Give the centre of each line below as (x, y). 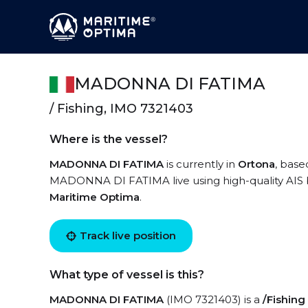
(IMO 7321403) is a (213, 299)
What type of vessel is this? (127, 275)
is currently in (201, 164)
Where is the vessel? (109, 139)
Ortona (256, 164)
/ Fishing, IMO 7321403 (121, 109)
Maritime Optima (95, 197)
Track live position (128, 235)
